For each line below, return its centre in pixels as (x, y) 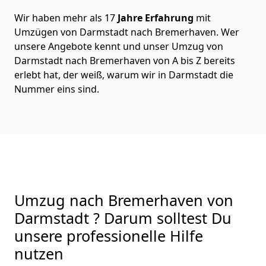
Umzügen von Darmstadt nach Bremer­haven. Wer (127, 32)
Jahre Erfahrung (154, 18)
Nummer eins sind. (57, 89)
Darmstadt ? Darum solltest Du (123, 218)
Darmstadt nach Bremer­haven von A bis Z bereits (125, 60)
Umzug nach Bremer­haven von (124, 200)
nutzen (39, 253)
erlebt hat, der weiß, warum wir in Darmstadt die (124, 75)
